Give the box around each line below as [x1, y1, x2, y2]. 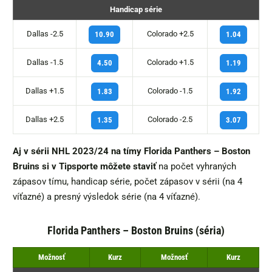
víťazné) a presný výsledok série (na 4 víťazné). [13, 191, 200, 203]
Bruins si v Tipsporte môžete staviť [13, 161, 156, 172]
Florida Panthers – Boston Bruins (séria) [47, 224, 225, 237]
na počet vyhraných [156, 161, 236, 172]
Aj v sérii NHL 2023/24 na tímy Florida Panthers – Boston [13, 146, 250, 157]
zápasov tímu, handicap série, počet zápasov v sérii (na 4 [13, 176, 242, 188]
